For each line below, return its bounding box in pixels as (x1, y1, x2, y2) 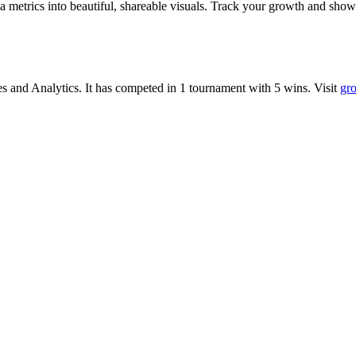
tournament (189, 80, 246, 95)
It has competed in (82, 80, 180, 95)
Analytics (31, 80, 79, 95)
